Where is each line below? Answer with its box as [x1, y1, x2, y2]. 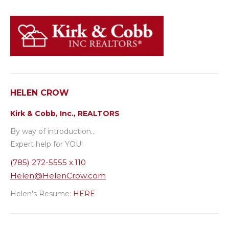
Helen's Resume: [10, 189, 73, 198]
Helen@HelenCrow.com [10, 170, 106, 180]
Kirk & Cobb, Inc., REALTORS [10, 108, 120, 118]
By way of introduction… [10, 126, 96, 136]
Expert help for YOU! [10, 139, 83, 149]
